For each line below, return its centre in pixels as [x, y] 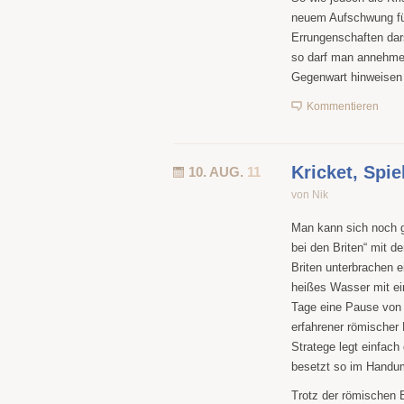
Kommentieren [343, 106]
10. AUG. [218, 172]
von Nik [310, 195]
